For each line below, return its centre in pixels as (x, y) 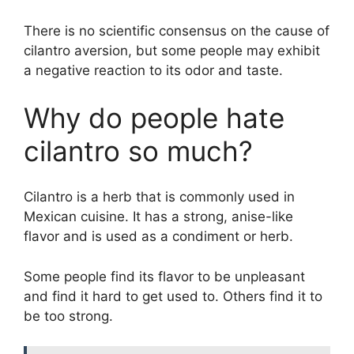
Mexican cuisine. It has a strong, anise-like (158, 217)
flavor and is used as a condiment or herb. (158, 237)
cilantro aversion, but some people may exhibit (172, 51)
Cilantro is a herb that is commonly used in (159, 197)
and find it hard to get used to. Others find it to (173, 296)
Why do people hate (154, 117)
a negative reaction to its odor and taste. (153, 71)
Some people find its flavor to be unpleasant (164, 276)
